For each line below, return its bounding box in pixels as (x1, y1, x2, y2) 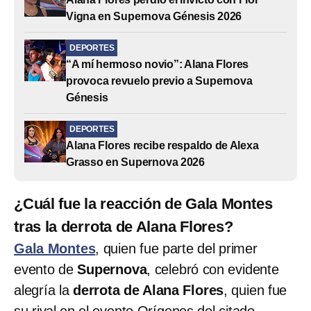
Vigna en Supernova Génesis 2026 (66, 10, 242, 22)
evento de (14, 261, 78, 277)
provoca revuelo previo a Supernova (66, 74, 253, 87)
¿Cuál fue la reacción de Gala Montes (14, 194, 273, 212)
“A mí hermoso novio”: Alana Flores (66, 58, 249, 70)
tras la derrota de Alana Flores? (14, 217, 233, 235)
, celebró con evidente (146, 261, 279, 277)
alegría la (14, 282, 74, 298)
